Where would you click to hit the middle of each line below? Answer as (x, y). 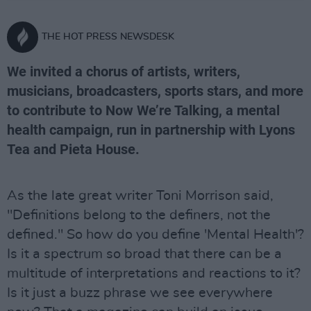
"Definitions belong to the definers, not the (139, 215)
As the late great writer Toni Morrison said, (140, 196)
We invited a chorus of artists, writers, (124, 72)
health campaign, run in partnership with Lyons (151, 130)
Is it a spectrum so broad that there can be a (144, 254)
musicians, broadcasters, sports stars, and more (155, 91)
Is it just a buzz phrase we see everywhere (140, 293)
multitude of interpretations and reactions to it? (154, 274)
